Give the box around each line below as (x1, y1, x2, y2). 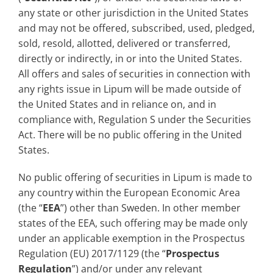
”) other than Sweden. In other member (60, 201, 241, 215)
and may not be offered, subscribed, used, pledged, (18, 21, 255, 35)
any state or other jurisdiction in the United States (18, 6, 249, 20)
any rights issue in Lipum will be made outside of (18, 82, 241, 96)
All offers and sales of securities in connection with (18, 67, 250, 81)
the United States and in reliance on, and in (18, 97, 216, 112)
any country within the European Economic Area (18, 186, 240, 200)
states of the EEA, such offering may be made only (18, 216, 247, 230)
